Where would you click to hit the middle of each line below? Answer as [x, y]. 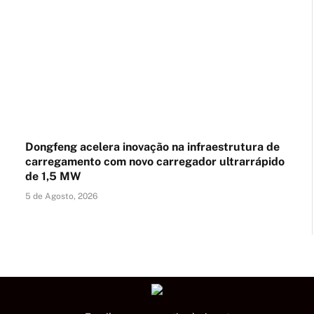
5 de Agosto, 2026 [61, 196]
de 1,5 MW [53, 176]
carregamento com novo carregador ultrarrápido [155, 162]
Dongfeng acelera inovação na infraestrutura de [152, 147]
